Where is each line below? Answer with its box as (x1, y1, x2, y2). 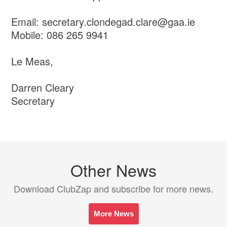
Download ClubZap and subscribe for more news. (14, 182, 213, 196)
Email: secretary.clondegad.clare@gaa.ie (11, 14, 196, 29)
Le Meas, (11, 54, 54, 69)
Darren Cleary (11, 80, 74, 95)
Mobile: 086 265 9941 (11, 27, 109, 43)
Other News (70, 158, 157, 182)
